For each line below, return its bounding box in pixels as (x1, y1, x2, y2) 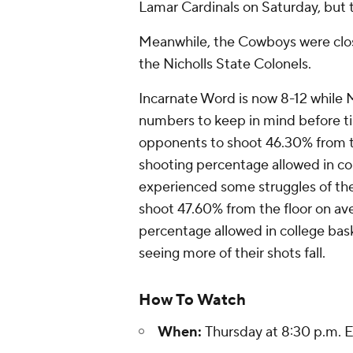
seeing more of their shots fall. (139, 244, 325, 262)
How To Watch (139, 290, 246, 310)
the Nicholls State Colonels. (139, 55, 311, 73)
